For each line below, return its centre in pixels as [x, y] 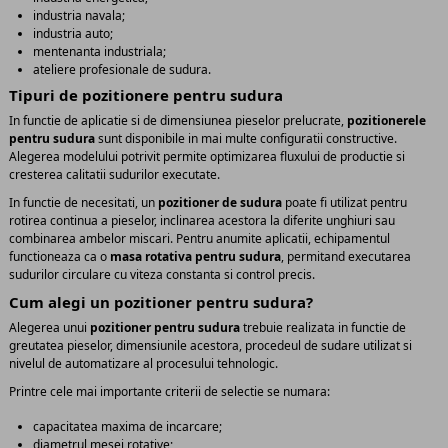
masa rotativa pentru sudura [195, 256]
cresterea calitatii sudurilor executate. [114, 175]
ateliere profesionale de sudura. [122, 70]
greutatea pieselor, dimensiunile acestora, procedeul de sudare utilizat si [210, 346]
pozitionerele [386, 121]
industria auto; [73, 34]
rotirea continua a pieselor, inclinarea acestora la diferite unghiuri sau [202, 220]
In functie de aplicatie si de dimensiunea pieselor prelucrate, [178, 121]
